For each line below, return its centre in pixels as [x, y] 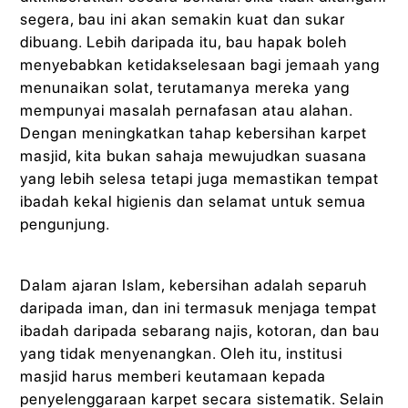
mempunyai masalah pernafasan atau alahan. [187, 110]
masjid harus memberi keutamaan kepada [173, 377]
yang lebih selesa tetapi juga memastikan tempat [200, 178]
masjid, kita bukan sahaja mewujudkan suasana [194, 155]
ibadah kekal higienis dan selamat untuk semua [194, 201]
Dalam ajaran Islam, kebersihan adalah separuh [194, 286]
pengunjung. [66, 224]
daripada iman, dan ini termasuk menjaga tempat [199, 308]
